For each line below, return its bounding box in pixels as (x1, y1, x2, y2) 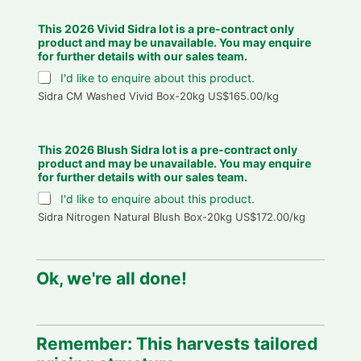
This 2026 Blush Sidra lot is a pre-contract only (37, 142, 297, 156)
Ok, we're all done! (35, 268, 187, 288)
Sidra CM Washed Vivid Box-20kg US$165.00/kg (37, 89, 279, 102)
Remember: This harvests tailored (35, 333, 317, 354)
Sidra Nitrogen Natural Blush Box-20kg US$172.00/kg (37, 210, 305, 223)
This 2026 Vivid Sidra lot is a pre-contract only (37, 21, 294, 35)
